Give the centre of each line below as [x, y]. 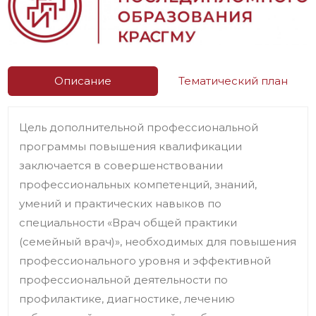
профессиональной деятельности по [124, 279]
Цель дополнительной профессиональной [139, 127]
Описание [83, 81]
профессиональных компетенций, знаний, [138, 184]
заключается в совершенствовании [121, 165]
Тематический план [233, 81]
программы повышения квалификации [131, 146]
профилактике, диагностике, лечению [127, 298]
